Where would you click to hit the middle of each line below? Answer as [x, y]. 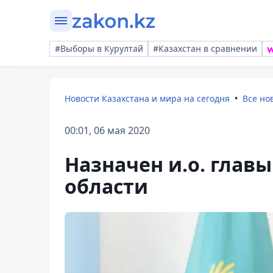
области [106, 186]
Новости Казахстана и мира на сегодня [147, 98]
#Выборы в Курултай [99, 48]
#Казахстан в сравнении [205, 48]
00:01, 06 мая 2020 [107, 130]
